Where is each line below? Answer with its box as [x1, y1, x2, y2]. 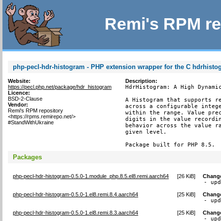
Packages [13, 153, 42, 161]
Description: [125, 78, 157, 84]
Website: [8, 78, 31, 84]
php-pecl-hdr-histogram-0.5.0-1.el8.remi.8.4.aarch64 [13, 191, 139, 197]
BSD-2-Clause [8, 96, 43, 102]
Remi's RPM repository [8, 108, 64, 113]
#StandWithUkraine [8, 119, 54, 125]
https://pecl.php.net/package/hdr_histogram [8, 84, 112, 90]
